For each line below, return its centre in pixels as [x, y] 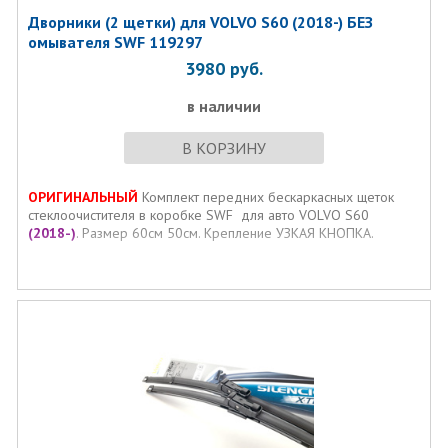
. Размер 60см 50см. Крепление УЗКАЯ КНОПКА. [224, 233]
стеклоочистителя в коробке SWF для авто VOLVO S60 [198, 215]
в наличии [223, 106]
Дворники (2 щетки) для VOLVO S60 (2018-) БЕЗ [200, 22]
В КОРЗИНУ [223, 148]
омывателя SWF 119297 [115, 42]
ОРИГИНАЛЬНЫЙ [82, 197]
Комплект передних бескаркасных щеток [265, 197]
